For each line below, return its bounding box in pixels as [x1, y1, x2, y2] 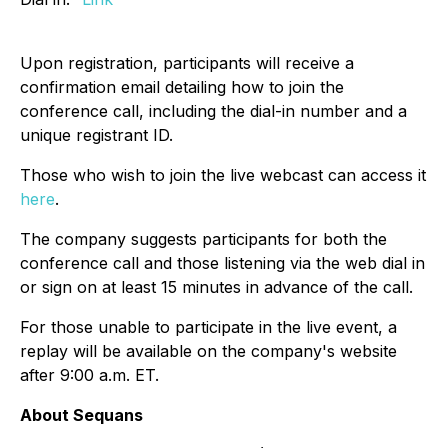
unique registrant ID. [20, 125, 173, 145]
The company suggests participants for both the [20, 229, 387, 249]
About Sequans [20, 405, 143, 425]
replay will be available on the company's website [20, 341, 397, 361]
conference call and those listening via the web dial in [20, 253, 425, 273]
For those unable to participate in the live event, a [20, 317, 397, 337]
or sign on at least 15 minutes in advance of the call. [20, 277, 413, 297]
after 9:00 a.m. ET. [20, 365, 159, 385]
